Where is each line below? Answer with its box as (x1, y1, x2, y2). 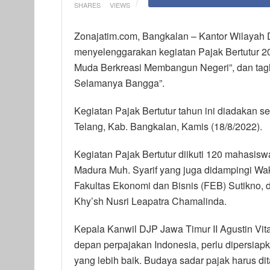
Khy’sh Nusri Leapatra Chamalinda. (74, 193, 227, 208)
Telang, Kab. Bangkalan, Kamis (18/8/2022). (74, 119, 262, 133)
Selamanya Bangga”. (74, 75, 165, 90)
